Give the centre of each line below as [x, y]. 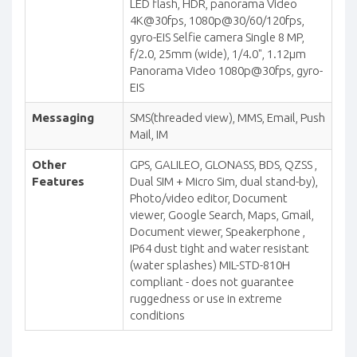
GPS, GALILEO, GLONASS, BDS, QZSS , [224, 165]
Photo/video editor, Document [209, 198]
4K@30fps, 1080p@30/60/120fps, [217, 21]
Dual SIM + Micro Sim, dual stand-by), [224, 182]
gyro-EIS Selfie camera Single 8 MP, [217, 37]
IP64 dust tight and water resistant [220, 249]
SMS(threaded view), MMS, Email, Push [228, 118]
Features [58, 182]
